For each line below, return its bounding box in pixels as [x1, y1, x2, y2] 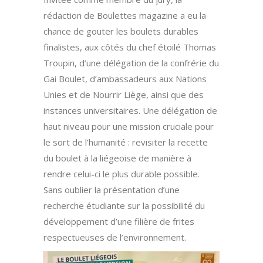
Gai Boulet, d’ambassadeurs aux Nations [43, 73, 207, 85]
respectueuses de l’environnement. [43, 231, 186, 244]
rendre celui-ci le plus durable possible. [43, 168, 200, 180]
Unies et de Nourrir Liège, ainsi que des [43, 89, 204, 101]
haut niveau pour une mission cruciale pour [43, 120, 214, 133]
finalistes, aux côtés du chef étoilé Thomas [43, 41, 216, 53]
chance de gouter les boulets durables [43, 25, 198, 38]
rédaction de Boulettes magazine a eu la [43, 9, 206, 22]
